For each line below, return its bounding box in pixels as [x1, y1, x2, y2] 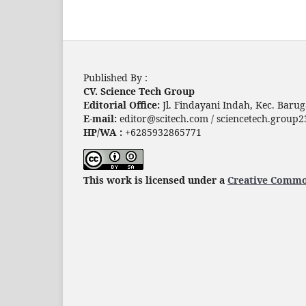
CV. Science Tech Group [83, 84, 195, 98]
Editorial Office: [83, 98, 163, 111]
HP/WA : [83, 125, 122, 139]
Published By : [83, 70, 148, 84]
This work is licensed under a [83, 173, 227, 186]
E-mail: [83, 111, 120, 125]
